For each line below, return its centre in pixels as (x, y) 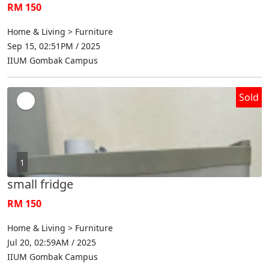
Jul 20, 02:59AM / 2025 (52, 242)
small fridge (40, 184)
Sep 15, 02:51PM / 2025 (54, 46)
